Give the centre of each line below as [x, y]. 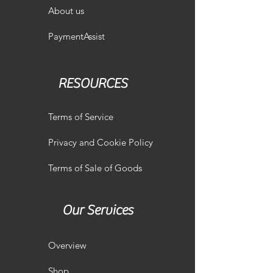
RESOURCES [92, 83]
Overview [67, 245]
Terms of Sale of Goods [95, 168]
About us [66, 11]
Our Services [97, 210]
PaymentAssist [76, 36]
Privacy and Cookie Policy [101, 142]
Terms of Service [81, 117]
